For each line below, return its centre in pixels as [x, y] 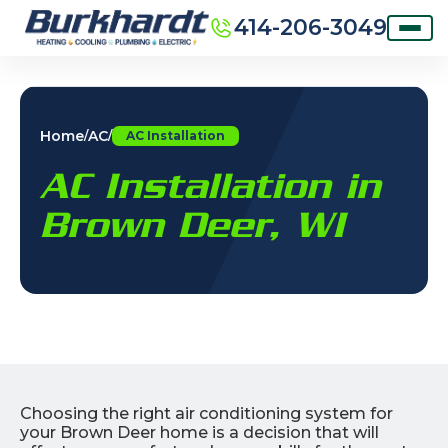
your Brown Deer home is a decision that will [199, 432]
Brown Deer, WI [192, 224]
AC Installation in [210, 185]
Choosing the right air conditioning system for [206, 413]
